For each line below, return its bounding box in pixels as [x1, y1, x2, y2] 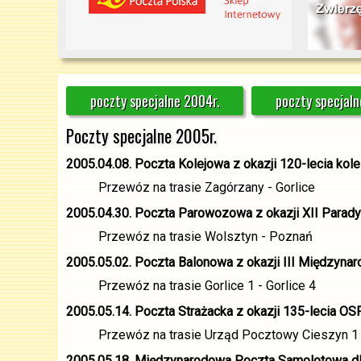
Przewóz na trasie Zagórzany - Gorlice [98, 180, 315, 195]
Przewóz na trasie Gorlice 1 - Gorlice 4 [98, 278, 316, 293]
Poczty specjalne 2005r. [66, 123, 217, 148]
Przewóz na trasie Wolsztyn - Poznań [98, 229, 313, 244]
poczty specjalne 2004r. [89, 90, 220, 111]
